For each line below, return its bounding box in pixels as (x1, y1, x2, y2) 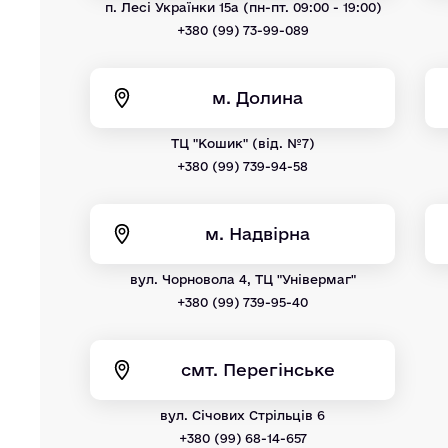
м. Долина (212, 88, 304, 108)
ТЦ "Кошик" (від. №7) (171, 136, 315, 151)
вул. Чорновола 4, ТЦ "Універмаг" (129, 272, 356, 287)
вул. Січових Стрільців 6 (160, 408, 326, 423)
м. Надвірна (205, 224, 311, 244)
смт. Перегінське (180, 360, 335, 380)
